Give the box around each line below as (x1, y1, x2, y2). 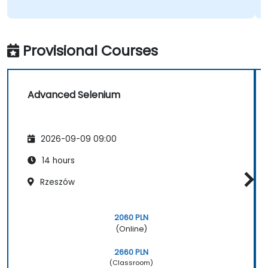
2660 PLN (114, 246, 148, 257)
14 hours (39, 154, 75, 166)
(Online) (115, 223, 147, 234)
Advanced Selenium (28, 88, 120, 102)
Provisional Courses (23, 41, 158, 61)
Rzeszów (38, 176, 75, 188)
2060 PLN (114, 212, 148, 223)
